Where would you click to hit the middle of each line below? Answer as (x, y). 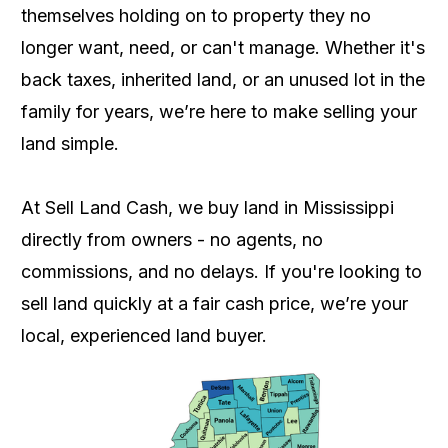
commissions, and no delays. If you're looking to (221, 271)
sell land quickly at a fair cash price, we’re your (214, 303)
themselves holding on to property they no (196, 15)
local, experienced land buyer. (144, 335)
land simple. (70, 143)
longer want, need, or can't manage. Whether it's (223, 47)
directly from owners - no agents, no (172, 239)
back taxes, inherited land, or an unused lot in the (223, 79)
